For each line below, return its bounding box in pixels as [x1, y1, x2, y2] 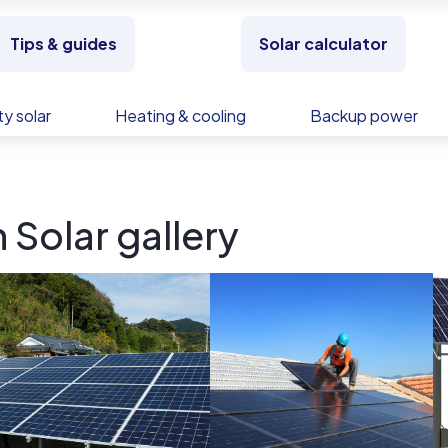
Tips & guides [9, 33, 117, 54]
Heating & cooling [115, 105, 246, 126]
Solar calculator [258, 33, 388, 54]
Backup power [310, 105, 418, 126]
